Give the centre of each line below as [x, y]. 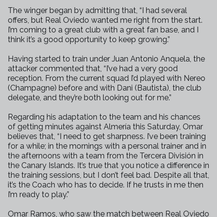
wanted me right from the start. [147, 20]
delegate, [25, 98]
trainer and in [184, 146]
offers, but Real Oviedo [49, 20]
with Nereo [186, 78]
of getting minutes [42, 127]
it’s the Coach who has [48, 185]
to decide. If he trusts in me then [146, 185]
